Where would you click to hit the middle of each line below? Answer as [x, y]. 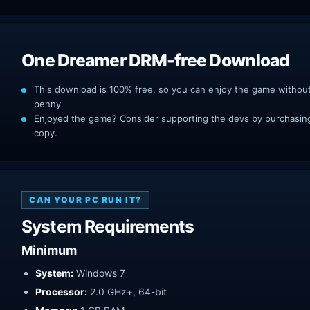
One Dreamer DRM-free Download [156, 60]
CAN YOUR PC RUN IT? [85, 199]
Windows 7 [99, 273]
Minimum [49, 250]
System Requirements [108, 226]
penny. [49, 103]
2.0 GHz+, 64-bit [127, 291]
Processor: [61, 291]
